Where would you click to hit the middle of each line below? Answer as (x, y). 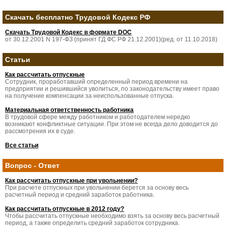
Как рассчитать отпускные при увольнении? (71, 181)
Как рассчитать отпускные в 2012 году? (65, 209)
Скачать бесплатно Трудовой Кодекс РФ (78, 17)
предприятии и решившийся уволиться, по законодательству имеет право (112, 89)
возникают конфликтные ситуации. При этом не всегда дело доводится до (111, 124)
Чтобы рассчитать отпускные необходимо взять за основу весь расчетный (112, 216)
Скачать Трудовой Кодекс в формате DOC (68, 32)
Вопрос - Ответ (32, 165)
